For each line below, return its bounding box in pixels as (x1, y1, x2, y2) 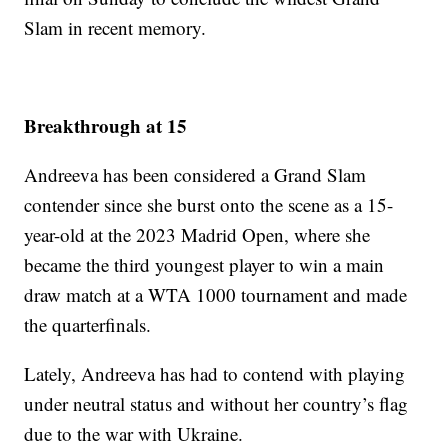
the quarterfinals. (24, 312, 152, 338)
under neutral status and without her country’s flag (24, 391, 409, 417)
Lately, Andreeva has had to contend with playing (24, 361, 406, 387)
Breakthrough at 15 (24, 112, 188, 140)
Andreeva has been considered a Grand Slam (24, 162, 367, 188)
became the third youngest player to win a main (24, 252, 385, 278)
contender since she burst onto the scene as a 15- (24, 192, 394, 218)
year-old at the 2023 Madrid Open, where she (24, 222, 371, 248)
